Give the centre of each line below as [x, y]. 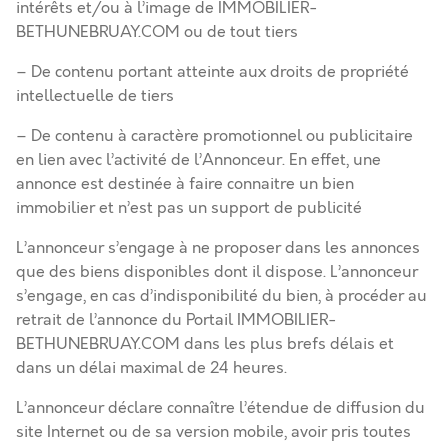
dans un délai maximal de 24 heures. [151, 368]
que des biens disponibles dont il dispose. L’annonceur [217, 272]
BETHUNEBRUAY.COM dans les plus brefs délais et [205, 344]
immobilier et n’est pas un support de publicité [189, 208]
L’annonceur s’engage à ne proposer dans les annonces [218, 248]
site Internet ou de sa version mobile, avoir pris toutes [213, 432]
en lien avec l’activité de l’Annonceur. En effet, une [198, 160]
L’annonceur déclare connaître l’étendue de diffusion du [220, 408]
